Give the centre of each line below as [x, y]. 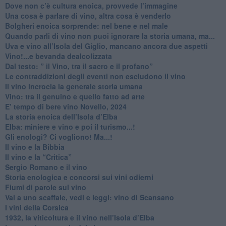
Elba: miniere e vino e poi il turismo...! [70, 126]
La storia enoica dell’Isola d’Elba [61, 116]
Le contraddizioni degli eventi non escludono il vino [95, 76]
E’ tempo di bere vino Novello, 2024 [66, 106]
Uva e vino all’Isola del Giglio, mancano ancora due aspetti [106, 46]
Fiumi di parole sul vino [45, 187]
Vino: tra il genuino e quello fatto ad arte [75, 96]
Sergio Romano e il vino [46, 167]
